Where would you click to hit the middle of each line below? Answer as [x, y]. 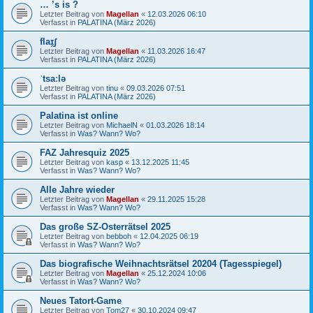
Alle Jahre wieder [77, 189]
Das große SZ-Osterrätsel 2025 [105, 226]
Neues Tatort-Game [81, 300]
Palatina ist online [79, 115]
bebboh [119, 236]
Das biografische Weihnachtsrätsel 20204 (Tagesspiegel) [161, 263]
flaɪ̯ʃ [48, 41]
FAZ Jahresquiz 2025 [85, 152]
